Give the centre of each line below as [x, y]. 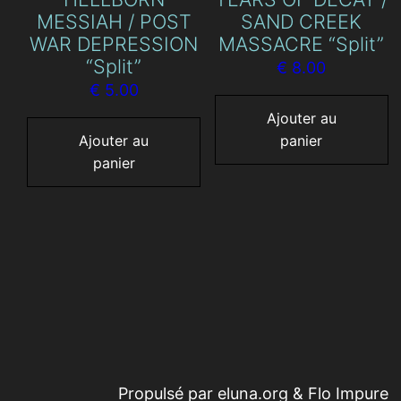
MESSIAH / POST [114, 21]
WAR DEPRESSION [114, 43]
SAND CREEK [302, 22]
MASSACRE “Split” [302, 44]
